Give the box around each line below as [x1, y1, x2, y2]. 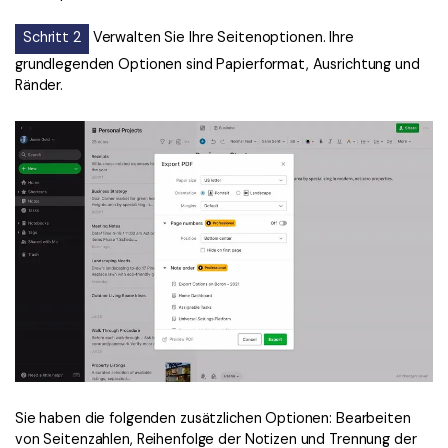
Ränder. [15, 75, 64, 94]
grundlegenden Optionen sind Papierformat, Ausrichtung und [15, 54, 420, 73]
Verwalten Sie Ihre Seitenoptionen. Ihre [88, 27, 354, 46]
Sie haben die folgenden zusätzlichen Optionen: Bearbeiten [15, 408, 411, 427]
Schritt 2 [23, 27, 81, 46]
